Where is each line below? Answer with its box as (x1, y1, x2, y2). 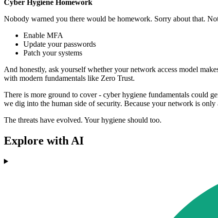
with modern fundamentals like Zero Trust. (4, 74, 135, 83)
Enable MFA (23, 31, 65, 40)
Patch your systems (23, 49, 86, 57)
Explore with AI (4, 134, 84, 147)
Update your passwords (23, 40, 98, 49)
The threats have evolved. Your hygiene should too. (4, 116, 162, 125)
